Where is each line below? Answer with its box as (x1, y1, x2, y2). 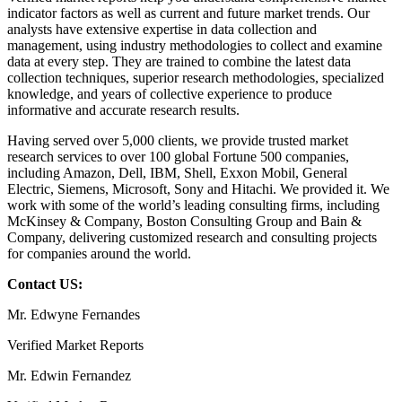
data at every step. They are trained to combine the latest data (7, 54, 351, 70)
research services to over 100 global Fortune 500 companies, (7, 149, 349, 165)
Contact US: (7, 276, 83, 293)
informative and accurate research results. (7, 102, 240, 118)
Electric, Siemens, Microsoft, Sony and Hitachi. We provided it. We (7, 181, 389, 197)
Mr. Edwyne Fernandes (7, 307, 140, 323)
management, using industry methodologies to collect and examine (7, 38, 382, 54)
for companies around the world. (7, 246, 191, 262)
